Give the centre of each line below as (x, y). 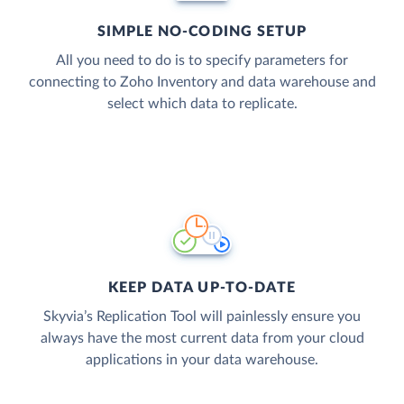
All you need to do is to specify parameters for (202, 60)
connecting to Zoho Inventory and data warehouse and (202, 82)
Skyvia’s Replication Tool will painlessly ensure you (202, 316)
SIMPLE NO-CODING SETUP (202, 31)
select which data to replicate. (202, 103)
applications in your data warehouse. (202, 359)
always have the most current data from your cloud (202, 338)
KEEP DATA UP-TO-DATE (202, 287)
